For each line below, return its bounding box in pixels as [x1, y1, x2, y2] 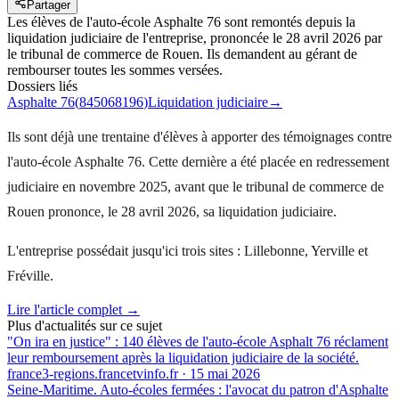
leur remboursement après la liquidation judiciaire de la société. [7, 349, 359, 365]
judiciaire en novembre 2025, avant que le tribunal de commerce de [7, 178, 384, 194]
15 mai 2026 [190, 365, 260, 381]
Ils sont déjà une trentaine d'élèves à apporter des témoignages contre [7, 128, 392, 144]
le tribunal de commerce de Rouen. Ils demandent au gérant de [7, 45, 357, 61]
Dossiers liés [7, 77, 77, 94]
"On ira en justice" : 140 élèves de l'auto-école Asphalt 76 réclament [7, 333, 388, 349]
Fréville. [7, 267, 53, 283]
